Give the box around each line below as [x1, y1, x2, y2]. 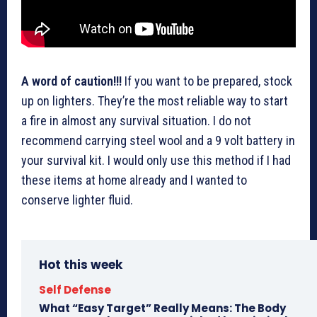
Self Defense [39, 282, 111, 298]
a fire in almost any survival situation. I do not [21, 113, 251, 129]
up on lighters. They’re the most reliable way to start [21, 93, 288, 109]
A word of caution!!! [21, 74, 125, 89]
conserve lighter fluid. [21, 192, 133, 208]
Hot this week [39, 256, 122, 274]
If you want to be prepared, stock [125, 74, 292, 89]
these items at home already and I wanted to [21, 173, 247, 188]
